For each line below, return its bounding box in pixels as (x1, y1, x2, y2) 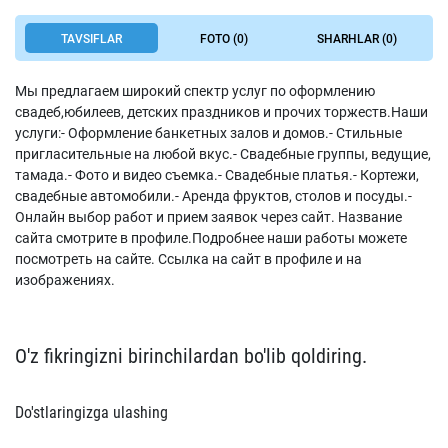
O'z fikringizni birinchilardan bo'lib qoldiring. (15, 344, 367, 368)
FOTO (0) (199, 32, 248, 46)
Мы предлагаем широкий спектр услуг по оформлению (15, 83, 375, 99)
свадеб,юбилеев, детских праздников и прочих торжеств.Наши (15, 104, 428, 120)
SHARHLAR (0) (316, 32, 397, 46)
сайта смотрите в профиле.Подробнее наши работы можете (15, 230, 407, 246)
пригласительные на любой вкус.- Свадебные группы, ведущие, (15, 146, 431, 162)
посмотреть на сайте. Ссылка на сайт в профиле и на (15, 251, 362, 267)
